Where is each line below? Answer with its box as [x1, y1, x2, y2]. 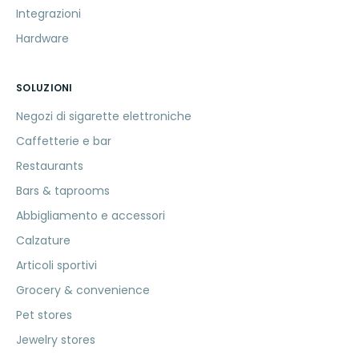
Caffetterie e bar [16, 132, 111, 149]
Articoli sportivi [16, 256, 97, 273]
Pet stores [16, 306, 72, 323]
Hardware [16, 30, 69, 46]
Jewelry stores [16, 331, 95, 348]
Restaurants [16, 157, 83, 174]
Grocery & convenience [16, 281, 150, 298]
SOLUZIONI [16, 80, 73, 95]
